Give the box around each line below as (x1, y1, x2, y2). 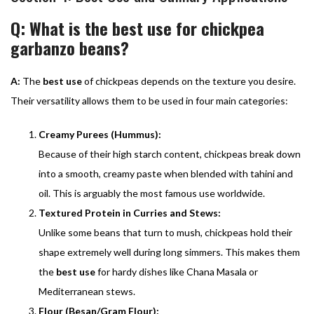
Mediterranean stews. (39, 285, 135, 297)
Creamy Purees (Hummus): (39, 128, 161, 140)
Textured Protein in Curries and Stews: (39, 206, 221, 219)
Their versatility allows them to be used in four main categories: (11, 94, 288, 107)
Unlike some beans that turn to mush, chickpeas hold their (39, 226, 292, 238)
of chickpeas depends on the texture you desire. (82, 74, 296, 87)
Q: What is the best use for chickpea (11, 15, 264, 41)
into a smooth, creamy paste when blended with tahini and (39, 167, 293, 179)
